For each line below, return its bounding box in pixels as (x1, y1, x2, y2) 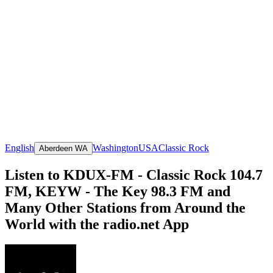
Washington (93, 142, 138, 153)
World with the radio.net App (5, 216, 189, 232)
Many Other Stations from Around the (5, 199, 246, 216)
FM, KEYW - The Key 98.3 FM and (5, 183, 230, 199)
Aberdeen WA (39, 143, 88, 153)
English (5, 142, 34, 153)
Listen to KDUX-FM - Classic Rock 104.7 (5, 166, 263, 183)
